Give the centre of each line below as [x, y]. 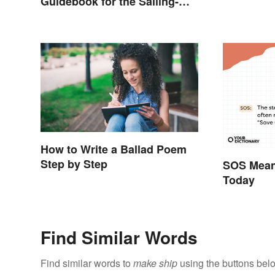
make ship [155, 263]
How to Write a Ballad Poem [114, 149]
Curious [61, 16]
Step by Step [74, 164]
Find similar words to [87, 263]
